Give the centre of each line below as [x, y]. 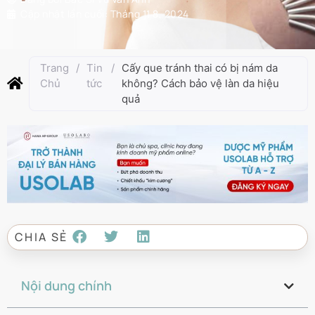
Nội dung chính [66, 286]
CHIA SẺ [41, 237]
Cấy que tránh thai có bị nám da [200, 68]
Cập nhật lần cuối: [65, 14]
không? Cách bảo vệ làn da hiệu [201, 83]
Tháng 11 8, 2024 [149, 14]
